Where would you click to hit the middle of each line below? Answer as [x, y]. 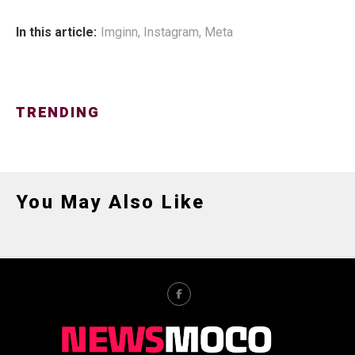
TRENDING [58, 113]
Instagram [171, 32]
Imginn [119, 32]
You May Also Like [111, 202]
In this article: [56, 32]
